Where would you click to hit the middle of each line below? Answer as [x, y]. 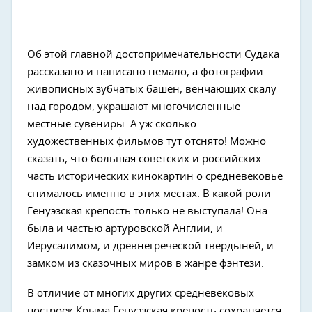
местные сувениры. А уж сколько [112, 125]
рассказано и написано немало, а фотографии [145, 72]
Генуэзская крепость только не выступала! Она [147, 212]
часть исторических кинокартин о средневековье [155, 177]
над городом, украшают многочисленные [134, 107]
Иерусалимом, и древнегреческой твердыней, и [150, 247]
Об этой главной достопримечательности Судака [153, 55]
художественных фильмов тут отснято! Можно [147, 142]
